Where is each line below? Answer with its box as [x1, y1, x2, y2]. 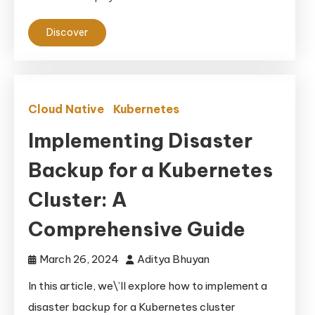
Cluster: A [28, 187, 127, 212]
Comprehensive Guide [28, 217, 245, 241]
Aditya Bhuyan [137, 252, 210, 266]
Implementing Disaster [28, 128, 252, 153]
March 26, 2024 [39, 252, 119, 266]
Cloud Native [28, 102, 104, 116]
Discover [46, 26, 88, 39]
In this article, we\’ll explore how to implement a [28, 279, 267, 292]
